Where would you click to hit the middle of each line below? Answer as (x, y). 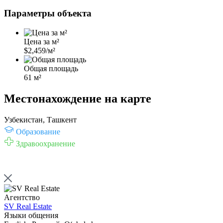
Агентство (22, 197)
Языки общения (31, 215)
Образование (38, 131)
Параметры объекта (48, 13)
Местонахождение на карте (78, 98)
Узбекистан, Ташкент (40, 119)
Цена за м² (42, 42)
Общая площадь (51, 69)
